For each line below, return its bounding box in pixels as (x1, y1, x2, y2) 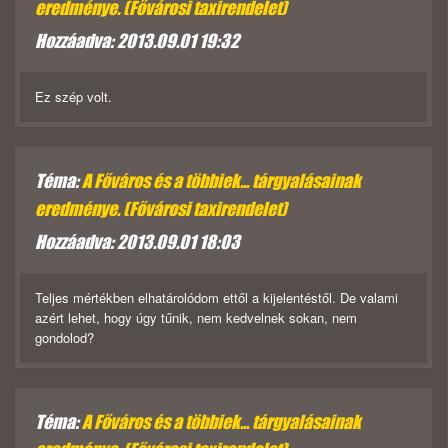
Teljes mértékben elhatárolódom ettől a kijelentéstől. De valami (35, 288, 398, 308)
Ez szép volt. (35, 87, 112, 107)
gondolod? (35, 328, 94, 348)
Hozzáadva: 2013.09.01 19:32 (35, 30, 239, 53)
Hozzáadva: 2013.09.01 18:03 (35, 231, 240, 254)
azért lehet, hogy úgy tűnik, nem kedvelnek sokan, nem (35, 308, 357, 328)
